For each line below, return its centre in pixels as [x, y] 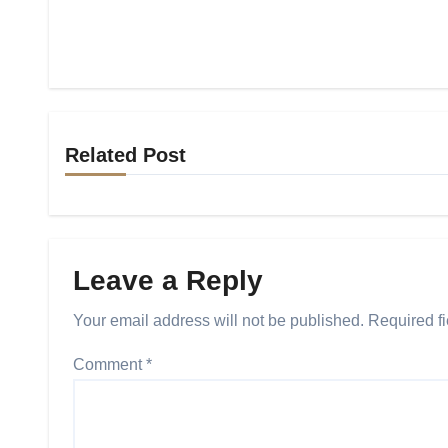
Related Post [125, 155]
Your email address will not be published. [218, 321]
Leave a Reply [168, 281]
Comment [109, 365]
